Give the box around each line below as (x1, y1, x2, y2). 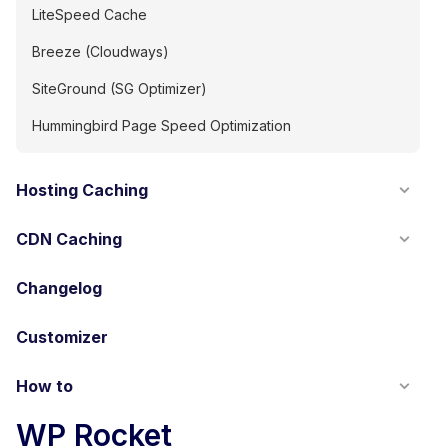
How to (16, 376, 73, 396)
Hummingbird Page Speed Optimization (32, 117, 291, 134)
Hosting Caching (16, 180, 148, 200)
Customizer (16, 327, 108, 347)
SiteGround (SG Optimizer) (32, 80, 207, 97)
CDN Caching (16, 229, 122, 249)
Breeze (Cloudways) (32, 43, 169, 60)
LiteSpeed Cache (32, 6, 147, 23)
